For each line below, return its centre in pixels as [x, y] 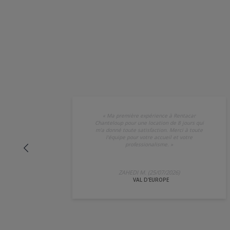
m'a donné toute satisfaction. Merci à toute [149, 130]
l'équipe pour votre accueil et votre [149, 137]
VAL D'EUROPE [151, 179]
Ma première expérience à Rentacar [151, 115]
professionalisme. [147, 144]
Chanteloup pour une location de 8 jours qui [149, 122]
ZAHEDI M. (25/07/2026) [149, 172]
